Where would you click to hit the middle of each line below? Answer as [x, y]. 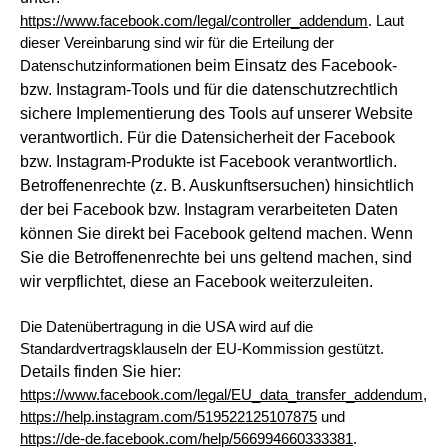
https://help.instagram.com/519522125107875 [168, 417]
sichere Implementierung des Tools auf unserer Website [216, 113]
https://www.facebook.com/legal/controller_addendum [194, 21]
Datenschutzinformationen [107, 66]
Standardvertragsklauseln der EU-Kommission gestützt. [202, 349]
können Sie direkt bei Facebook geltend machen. [195, 233]
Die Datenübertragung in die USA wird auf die [166, 327]
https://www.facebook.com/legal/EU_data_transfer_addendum [221, 395]
